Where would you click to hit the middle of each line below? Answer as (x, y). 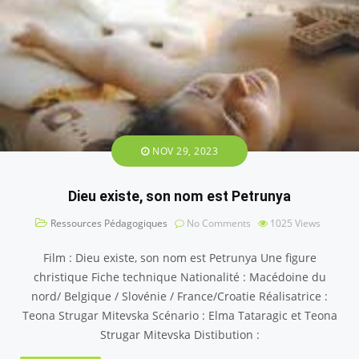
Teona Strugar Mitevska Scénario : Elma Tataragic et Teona (179, 315)
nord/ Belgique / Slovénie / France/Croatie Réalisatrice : (179, 296)
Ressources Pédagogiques (109, 223)
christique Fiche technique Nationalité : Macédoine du (179, 276)
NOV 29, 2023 (184, 151)
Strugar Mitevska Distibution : (179, 334)
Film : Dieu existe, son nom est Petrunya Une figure (179, 257)
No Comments (217, 223)
